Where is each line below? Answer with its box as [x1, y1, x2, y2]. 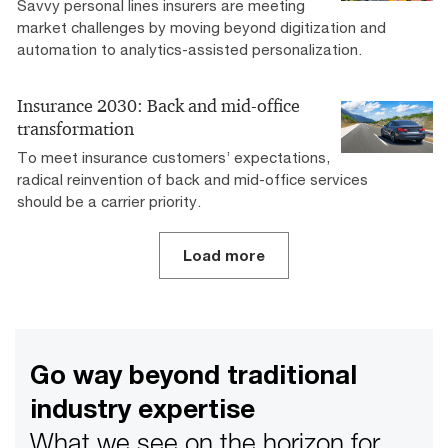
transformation [17, 118, 134, 140]
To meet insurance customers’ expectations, [17, 148, 330, 166]
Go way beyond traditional [30, 359, 357, 390]
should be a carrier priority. [17, 192, 201, 210]
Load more [183, 246, 265, 264]
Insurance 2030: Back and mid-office [17, 95, 300, 117]
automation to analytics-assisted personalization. [17, 40, 362, 58]
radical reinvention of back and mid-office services [17, 170, 368, 188]
